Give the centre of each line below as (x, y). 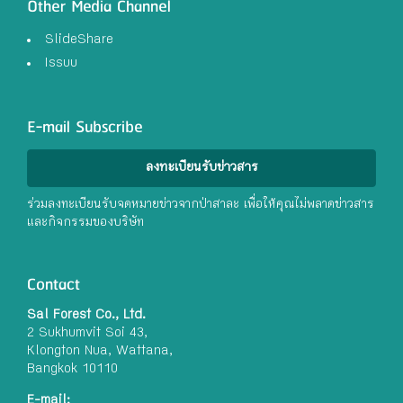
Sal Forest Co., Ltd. (86, 316)
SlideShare (79, 40)
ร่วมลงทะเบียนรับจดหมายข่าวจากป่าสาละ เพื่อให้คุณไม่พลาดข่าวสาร (201, 206)
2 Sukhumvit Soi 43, (87, 334)
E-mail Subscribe (85, 128)
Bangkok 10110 (72, 370)
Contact (54, 286)
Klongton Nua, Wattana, (100, 352)
